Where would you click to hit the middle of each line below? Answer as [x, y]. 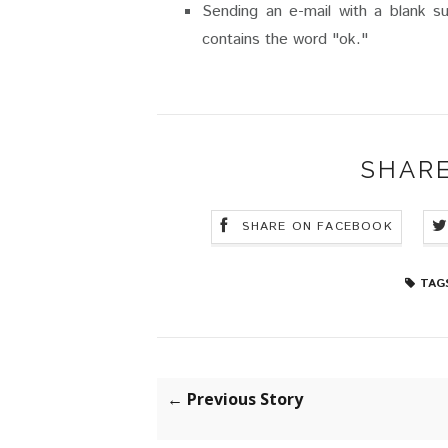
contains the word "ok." [285, 39]
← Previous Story [235, 398]
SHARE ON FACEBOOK [317, 226]
